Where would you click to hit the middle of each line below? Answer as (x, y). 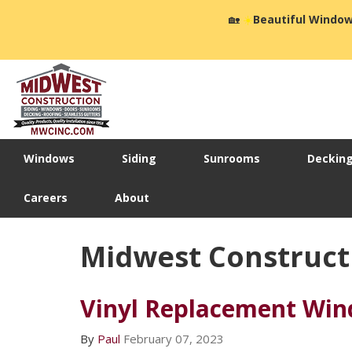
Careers (46, 198)
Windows (49, 159)
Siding (139, 159)
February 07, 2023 (174, 339)
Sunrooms (232, 159)
